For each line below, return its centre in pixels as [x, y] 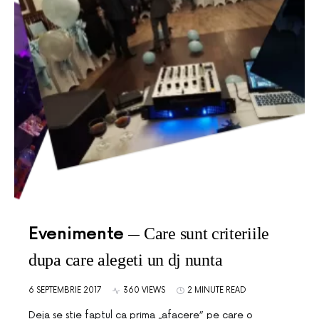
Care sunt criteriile [206, 234]
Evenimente [76, 234]
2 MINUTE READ [217, 290]
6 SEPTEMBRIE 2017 [65, 290]
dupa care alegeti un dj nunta [126, 260]
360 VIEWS [144, 290]
